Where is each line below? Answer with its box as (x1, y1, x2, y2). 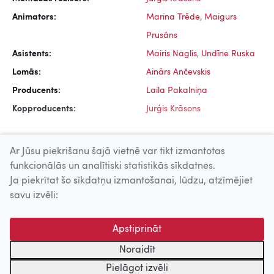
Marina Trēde (146, 13, 200, 22)
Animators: (12, 13, 56, 22)
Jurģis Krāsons (146, 105, 201, 114)
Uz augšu (225, 177, 262, 187)
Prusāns (146, 31, 177, 40)
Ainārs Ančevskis (146, 68, 210, 77)
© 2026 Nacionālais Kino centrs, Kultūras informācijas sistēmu (12, 212, 251, 221)
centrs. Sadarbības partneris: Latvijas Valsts (12, 227, 183, 236)
